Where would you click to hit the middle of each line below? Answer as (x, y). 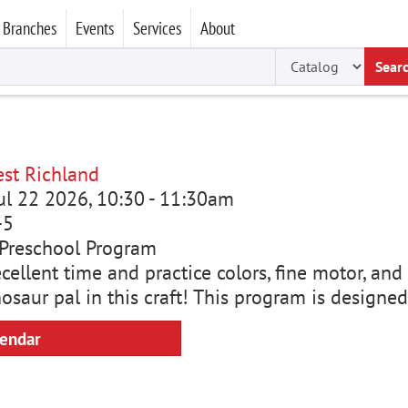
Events (95, 28)
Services (157, 28)
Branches (30, 28)
